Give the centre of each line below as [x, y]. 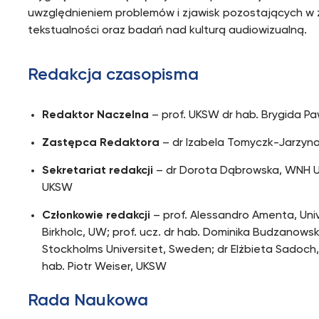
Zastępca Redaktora [101, 143]
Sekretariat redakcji [98, 171]
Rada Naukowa [88, 300]
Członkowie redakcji [96, 216]
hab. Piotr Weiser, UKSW [105, 267]
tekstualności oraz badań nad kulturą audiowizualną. [171, 31]
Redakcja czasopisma [114, 75]
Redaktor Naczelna [97, 115]
